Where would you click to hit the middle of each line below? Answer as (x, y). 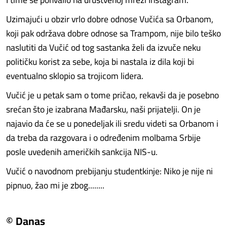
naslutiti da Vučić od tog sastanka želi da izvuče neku (103, 47)
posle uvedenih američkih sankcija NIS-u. (82, 152)
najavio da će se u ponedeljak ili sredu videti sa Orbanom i (112, 123)
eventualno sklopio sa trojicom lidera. (75, 76)
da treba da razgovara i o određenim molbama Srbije (103, 138)
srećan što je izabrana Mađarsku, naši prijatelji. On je (103, 109)
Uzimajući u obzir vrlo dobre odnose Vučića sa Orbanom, (110, 19)
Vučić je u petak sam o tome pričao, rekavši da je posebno (112, 95)
